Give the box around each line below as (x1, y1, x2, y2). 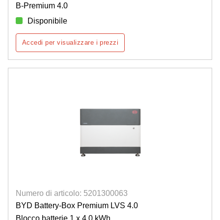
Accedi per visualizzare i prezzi (22, 38, 119, 46)
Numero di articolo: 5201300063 (16, 189, 128, 198)
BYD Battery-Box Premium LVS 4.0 (16, 201, 138, 210)
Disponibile (27, 16, 67, 25)
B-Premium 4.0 (16, 1, 68, 10)
